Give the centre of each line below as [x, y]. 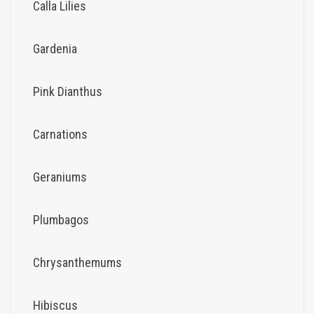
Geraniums [60, 177]
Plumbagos [61, 219]
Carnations [60, 134]
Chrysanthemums [79, 262]
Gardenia [55, 48]
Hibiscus [55, 305]
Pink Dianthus [68, 91]
